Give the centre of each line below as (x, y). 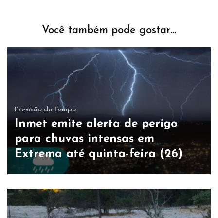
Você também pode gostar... (109, 30)
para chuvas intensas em (84, 139)
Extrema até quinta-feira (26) (99, 154)
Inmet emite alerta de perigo (96, 124)
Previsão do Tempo (45, 110)
